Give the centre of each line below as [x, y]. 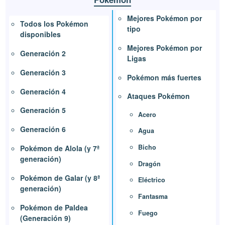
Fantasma [153, 197]
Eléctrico [152, 180]
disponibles [41, 34]
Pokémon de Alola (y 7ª [60, 148]
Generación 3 [43, 72]
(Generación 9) [46, 218]
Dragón [149, 163]
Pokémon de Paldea [54, 207]
